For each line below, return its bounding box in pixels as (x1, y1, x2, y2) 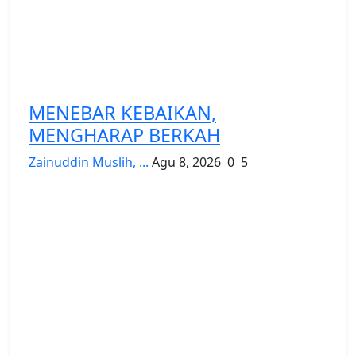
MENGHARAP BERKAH (29, 122, 220, 148)
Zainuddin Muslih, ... (29, 153, 149, 171)
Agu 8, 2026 (152, 153, 221, 171)
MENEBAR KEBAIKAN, (29, 99, 216, 126)
